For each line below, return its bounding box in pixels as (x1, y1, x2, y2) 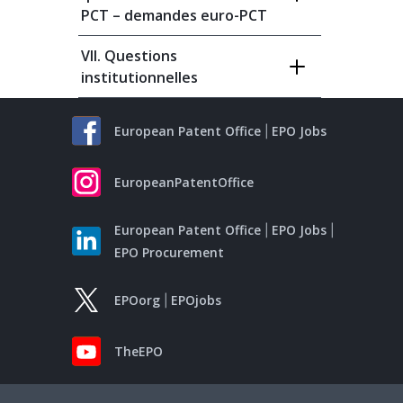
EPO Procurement (114, 244, 224, 261)
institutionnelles (81, 67, 198, 87)
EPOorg (114, 291, 160, 309)
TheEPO (114, 343, 163, 360)
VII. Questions (81, 46, 177, 66)
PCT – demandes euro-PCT (81, 5, 267, 25)
